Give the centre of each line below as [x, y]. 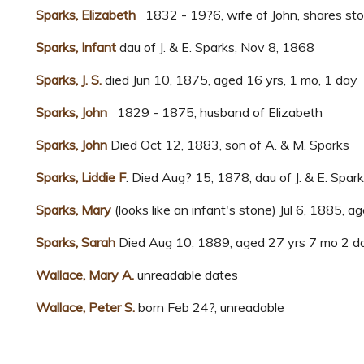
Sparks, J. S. [69, 80]
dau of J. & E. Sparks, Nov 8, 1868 [217, 48]
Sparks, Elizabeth [86, 15]
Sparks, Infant [78, 48]
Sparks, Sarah [76, 243]
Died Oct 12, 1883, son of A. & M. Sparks [228, 145]
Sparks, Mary [75, 210]
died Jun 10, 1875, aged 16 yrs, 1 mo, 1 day [230, 80]
